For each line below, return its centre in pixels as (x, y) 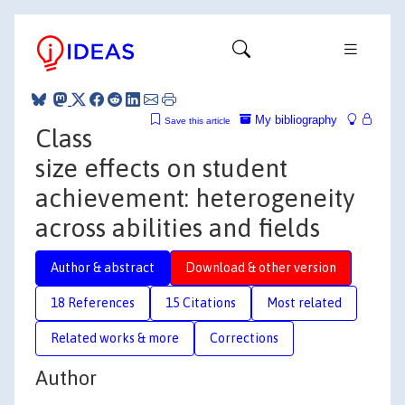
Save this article (198, 120)
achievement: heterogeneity (195, 198)
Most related (304, 302)
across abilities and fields (178, 227)
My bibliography (294, 119)
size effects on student (161, 168)
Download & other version (261, 267)
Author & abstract (103, 267)
